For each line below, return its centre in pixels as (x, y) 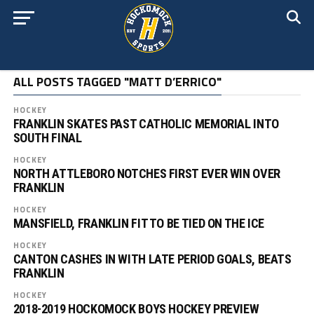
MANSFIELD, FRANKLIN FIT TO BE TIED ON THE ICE (139, 223)
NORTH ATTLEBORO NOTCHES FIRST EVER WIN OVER (146, 173)
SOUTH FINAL (47, 138)
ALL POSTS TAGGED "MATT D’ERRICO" (117, 82)
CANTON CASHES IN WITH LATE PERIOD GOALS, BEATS (152, 259)
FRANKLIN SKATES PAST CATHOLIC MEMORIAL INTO (146, 124)
